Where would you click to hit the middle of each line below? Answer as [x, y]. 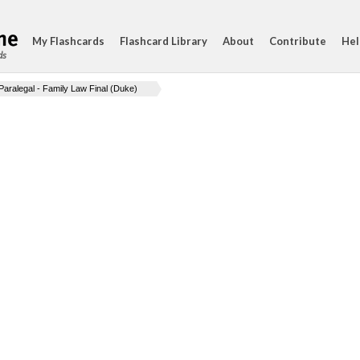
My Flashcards [68, 41]
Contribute [298, 41]
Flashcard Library [164, 41]
